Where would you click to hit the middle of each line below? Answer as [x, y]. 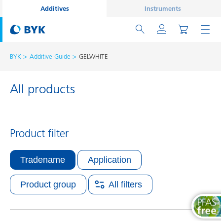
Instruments [163, 8]
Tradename [43, 160]
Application [110, 160]
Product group [48, 184]
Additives [55, 8]
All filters [125, 184]
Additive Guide [50, 56]
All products [42, 89]
